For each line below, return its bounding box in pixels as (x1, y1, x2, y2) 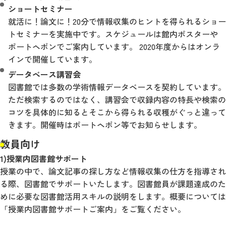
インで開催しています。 (8, 53, 97, 66)
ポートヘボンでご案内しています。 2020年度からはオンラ (8, 40, 220, 53)
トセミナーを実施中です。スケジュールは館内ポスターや (8, 28, 218, 40)
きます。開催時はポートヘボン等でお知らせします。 (8, 119, 202, 131)
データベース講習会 (8, 68, 81, 81)
